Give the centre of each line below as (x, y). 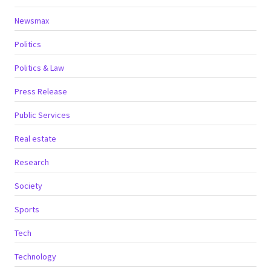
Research (32, 162)
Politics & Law (39, 67)
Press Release (41, 91)
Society (28, 185)
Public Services (42, 115)
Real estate (35, 138)
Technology (35, 256)
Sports (27, 209)
